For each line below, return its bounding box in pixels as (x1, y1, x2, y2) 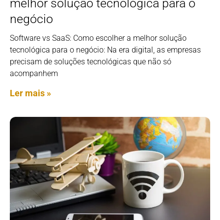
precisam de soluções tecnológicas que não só (10, 57, 171, 67)
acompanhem (10, 69, 58, 79)
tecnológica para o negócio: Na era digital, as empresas (10, 45, 201, 55)
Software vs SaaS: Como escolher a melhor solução (10, 33, 187, 43)
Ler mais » (10, 88, 51, 99)
